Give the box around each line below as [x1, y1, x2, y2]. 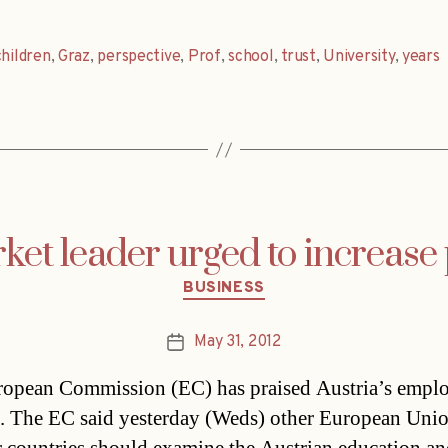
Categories [223, 268, 310, 292]
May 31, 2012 [194, 331, 281, 352]
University [323, 47, 395, 68]
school [228, 47, 274, 68]
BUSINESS [183, 279, 265, 299]
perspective [97, 47, 181, 68]
